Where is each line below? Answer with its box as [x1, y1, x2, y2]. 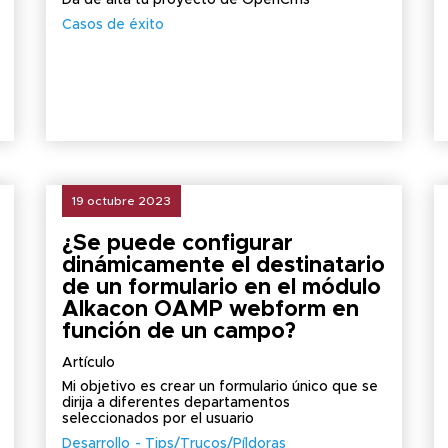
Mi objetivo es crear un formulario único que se [61, 380, 378, 394]
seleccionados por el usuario [61, 412, 254, 426]
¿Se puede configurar [61, 233, 293, 255]
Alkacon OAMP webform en [61, 299, 359, 321]
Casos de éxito [61, 18, 164, 32]
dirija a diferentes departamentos [61, 396, 290, 410]
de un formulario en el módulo [61, 277, 381, 299]
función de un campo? [61, 321, 296, 343]
